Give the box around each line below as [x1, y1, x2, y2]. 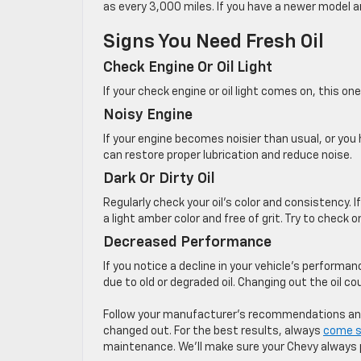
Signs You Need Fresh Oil [103, 32, 328, 52]
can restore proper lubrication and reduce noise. [103, 150, 352, 162]
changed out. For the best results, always [103, 326, 323, 338]
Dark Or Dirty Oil [103, 172, 214, 187]
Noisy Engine [103, 108, 193, 123]
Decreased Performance [103, 235, 272, 251]
